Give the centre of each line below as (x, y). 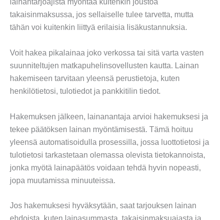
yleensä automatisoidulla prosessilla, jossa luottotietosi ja (110, 142)
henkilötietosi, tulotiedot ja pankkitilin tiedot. (85, 91)
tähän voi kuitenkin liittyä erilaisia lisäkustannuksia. (98, 27)
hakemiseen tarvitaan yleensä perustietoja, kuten (95, 78)
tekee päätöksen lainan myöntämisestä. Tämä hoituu (101, 129)
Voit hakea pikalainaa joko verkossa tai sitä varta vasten (107, 53)
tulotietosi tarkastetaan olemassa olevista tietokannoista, (108, 155)
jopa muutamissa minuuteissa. (63, 180)
